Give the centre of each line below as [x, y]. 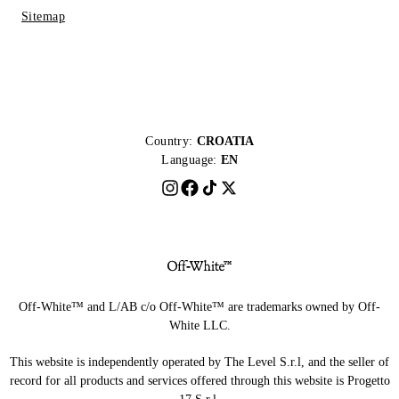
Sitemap [43, 16]
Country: [169, 141]
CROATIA [225, 141]
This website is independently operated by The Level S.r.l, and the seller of [199, 362]
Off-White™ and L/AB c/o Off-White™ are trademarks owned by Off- [199, 306]
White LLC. [199, 325]
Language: [189, 159]
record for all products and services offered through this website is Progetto [199, 380]
